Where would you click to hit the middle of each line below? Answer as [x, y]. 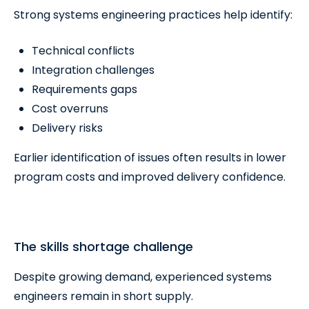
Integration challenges [93, 70]
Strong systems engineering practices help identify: [153, 15]
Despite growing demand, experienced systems [143, 277]
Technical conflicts [83, 51]
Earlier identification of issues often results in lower [150, 158]
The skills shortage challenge [103, 247]
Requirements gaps [84, 89]
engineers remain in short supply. [103, 296]
